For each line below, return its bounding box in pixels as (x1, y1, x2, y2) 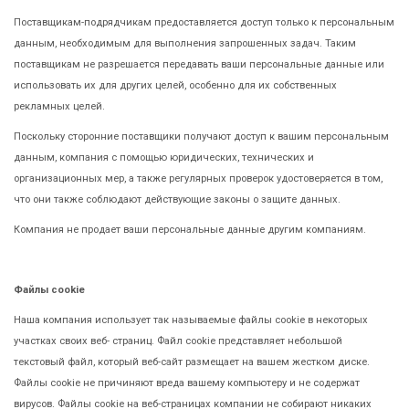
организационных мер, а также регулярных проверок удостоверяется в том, (14, 172, 383, 184)
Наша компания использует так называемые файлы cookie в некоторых (14, 313, 368, 326)
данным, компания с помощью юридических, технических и (14, 151, 314, 163)
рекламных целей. (14, 100, 105, 112)
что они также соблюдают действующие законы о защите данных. (14, 193, 341, 205)
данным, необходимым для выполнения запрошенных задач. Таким (14, 37, 356, 49)
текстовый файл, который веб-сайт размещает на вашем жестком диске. (14, 355, 370, 368)
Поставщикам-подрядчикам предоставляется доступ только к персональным (14, 16, 394, 28)
